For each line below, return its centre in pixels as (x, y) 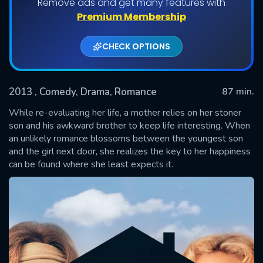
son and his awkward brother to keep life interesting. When (129, 125)
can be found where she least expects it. (91, 164)
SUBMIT (131, 139)
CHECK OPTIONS (136, 46)
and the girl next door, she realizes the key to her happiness (130, 151)
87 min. (238, 91)
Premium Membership (131, 16)
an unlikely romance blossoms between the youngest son (126, 138)
